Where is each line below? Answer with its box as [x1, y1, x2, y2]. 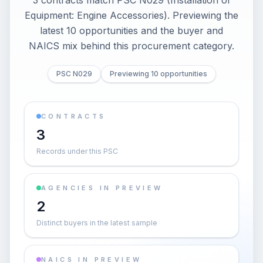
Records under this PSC [36, 147, 118, 156]
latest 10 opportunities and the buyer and [40, 25, 223, 36]
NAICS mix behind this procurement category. [29, 40, 234, 52]
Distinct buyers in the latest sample [36, 218, 157, 227]
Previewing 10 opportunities [109, 69, 207, 78]
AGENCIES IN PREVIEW [41, 184, 163, 192]
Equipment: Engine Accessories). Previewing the [25, 9, 238, 21]
